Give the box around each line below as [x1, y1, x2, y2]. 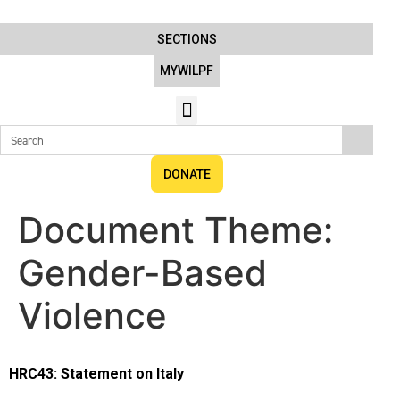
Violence [18, 294, 167, 337]
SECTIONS [156, 32, 217, 46]
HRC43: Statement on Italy [9, 365, 184, 382]
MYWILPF [160, 63, 213, 78]
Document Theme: [18, 208, 333, 252]
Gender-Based [18, 251, 267, 295]
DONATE [162, 167, 211, 181]
